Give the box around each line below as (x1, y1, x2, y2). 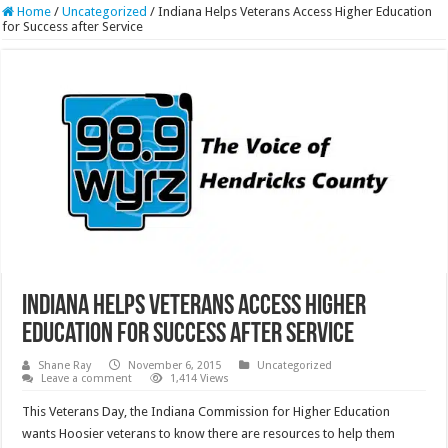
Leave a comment (41, 371, 133, 385)
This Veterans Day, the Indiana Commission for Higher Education (22, 403, 391, 419)
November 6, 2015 (128, 358, 222, 372)
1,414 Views (170, 371, 230, 385)
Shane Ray (38, 358, 92, 372)
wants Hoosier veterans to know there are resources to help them (22, 425, 396, 441)
